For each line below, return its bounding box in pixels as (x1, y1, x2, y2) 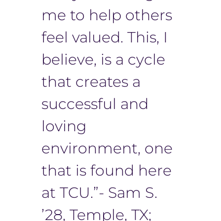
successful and (41, 94, 148, 113)
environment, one (41, 139, 173, 157)
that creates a (41, 72, 141, 91)
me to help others (41, 5, 172, 24)
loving (41, 116, 86, 135)
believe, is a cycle (41, 50, 165, 69)
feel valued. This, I (41, 28, 168, 46)
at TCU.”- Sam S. (41, 183, 157, 202)
